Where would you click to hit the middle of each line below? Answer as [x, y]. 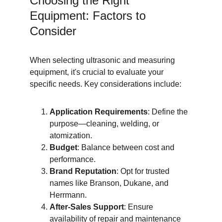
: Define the [169, 112]
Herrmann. [68, 195]
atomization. [71, 136]
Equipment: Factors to [89, 16]
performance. [73, 159]
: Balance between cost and [127, 147]
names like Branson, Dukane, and [110, 183]
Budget [63, 147]
